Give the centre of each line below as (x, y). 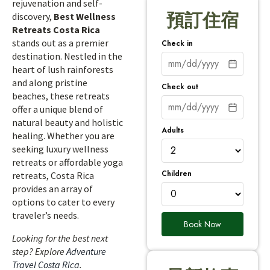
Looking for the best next (60, 238)
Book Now (202, 224)
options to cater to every (63, 202)
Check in (177, 43)
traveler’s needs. (46, 215)
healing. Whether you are (63, 136)
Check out (180, 86)
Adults (173, 130)
